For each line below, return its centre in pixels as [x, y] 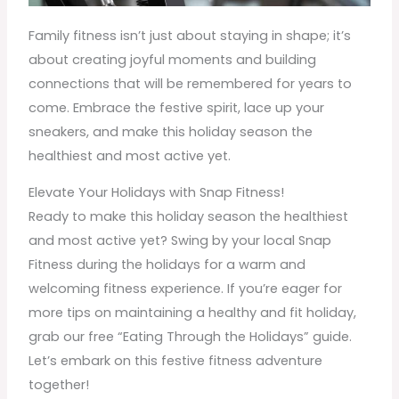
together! [59, 385]
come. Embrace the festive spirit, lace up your [177, 107]
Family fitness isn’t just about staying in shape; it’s [190, 35]
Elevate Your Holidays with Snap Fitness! [157, 193]
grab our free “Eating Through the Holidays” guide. [191, 337]
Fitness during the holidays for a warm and [167, 265]
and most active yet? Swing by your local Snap [180, 241]
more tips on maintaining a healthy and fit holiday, [193, 313]
